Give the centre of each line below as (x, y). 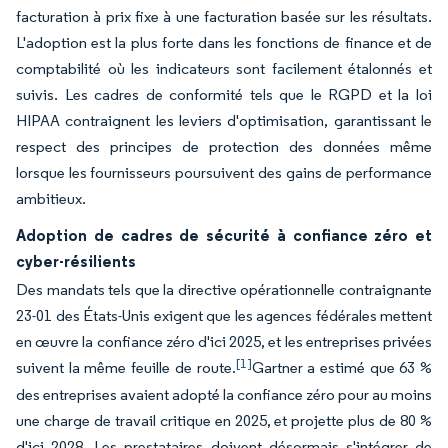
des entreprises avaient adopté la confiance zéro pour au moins (224, 394)
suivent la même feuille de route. (126, 367)
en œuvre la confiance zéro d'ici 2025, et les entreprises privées (224, 341)
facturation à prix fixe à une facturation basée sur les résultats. (224, 16)
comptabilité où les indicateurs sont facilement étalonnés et (224, 68)
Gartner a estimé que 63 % (341, 367)
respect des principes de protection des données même (224, 146)
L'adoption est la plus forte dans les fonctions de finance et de (224, 42)
